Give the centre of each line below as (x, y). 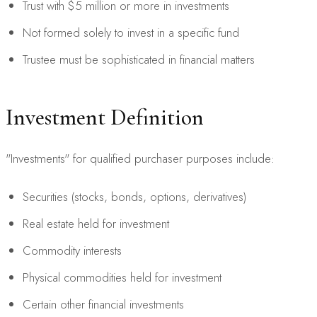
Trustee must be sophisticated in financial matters (139, 59)
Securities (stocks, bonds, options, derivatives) (134, 196)
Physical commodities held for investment (122, 277)
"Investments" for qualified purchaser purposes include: (140, 158)
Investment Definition (105, 117)
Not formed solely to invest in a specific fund (131, 32)
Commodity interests (72, 250)
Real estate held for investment (96, 223)
